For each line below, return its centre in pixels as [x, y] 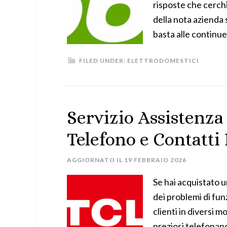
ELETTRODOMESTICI [163, 61]
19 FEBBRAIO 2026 [155, 160]
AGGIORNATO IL [96, 160]
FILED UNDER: [103, 61]
